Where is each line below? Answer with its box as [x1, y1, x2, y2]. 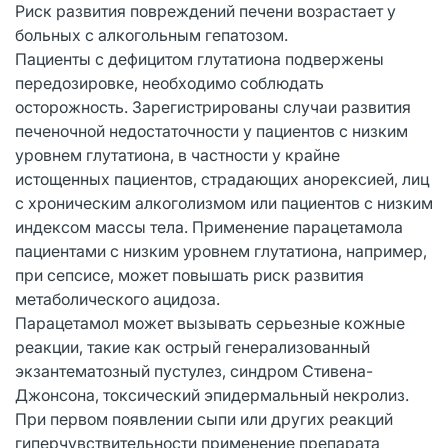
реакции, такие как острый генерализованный [15, 336, 370, 357]
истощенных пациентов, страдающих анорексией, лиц [15, 168, 429, 189]
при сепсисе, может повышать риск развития [15, 264, 364, 285]
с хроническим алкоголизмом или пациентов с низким [15, 192, 433, 213]
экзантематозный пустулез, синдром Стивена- [15, 360, 373, 381]
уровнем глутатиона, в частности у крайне [15, 144, 340, 165]
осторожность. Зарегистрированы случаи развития [15, 96, 411, 117]
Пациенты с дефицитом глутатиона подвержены [15, 48, 384, 69]
